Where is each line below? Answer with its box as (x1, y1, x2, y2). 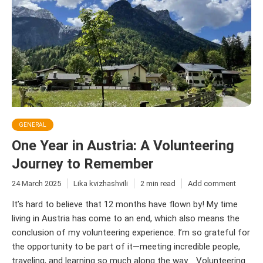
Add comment (188, 178, 236, 188)
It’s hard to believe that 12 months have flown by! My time (12, 199, 238, 210)
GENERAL (19, 121, 46, 128)
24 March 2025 (12, 178, 61, 188)
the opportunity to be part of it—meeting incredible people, (12, 241, 240, 252)
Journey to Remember (12, 155, 154, 172)
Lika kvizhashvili (73, 178, 128, 188)
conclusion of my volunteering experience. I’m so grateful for (12, 227, 250, 238)
